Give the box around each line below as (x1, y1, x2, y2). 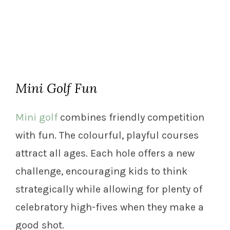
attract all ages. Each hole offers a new (15, 147, 195, 159)
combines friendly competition (57, 111, 204, 123)
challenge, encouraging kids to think (15, 165, 187, 177)
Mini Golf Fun (15, 80, 97, 97)
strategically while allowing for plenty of (15, 183, 202, 195)
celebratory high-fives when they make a (15, 201, 204, 213)
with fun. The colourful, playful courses (15, 129, 199, 141)
